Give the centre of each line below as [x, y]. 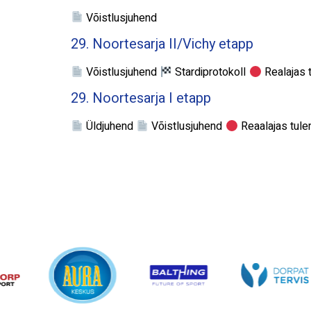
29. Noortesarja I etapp [141, 99]
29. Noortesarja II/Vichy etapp [162, 44]
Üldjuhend [110, 127]
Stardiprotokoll [211, 72]
